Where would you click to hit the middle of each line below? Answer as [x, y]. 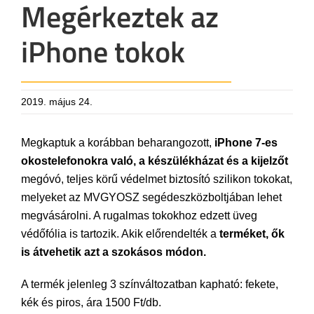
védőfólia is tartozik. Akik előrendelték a [120, 234]
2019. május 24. [57, 102]
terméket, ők [252, 234]
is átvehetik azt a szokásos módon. [114, 252]
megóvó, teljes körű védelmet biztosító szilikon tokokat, [157, 179]
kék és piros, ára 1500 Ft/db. [91, 302]
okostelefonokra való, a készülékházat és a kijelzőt [155, 161]
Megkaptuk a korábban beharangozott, [118, 143]
